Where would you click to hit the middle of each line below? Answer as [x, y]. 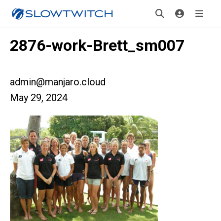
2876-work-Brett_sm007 [97, 45]
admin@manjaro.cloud [58, 82]
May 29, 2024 [39, 98]
